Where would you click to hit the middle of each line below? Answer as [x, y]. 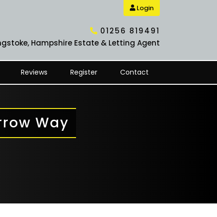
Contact [134, 72]
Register [84, 72]
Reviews [34, 72]
